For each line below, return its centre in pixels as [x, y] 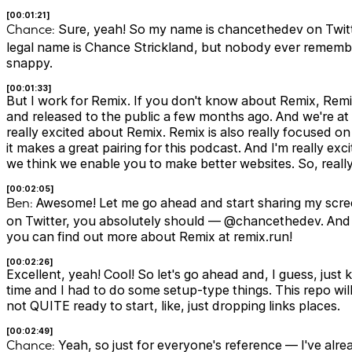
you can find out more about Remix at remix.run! [149, 237]
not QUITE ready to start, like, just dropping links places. [173, 306]
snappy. [29, 63]
